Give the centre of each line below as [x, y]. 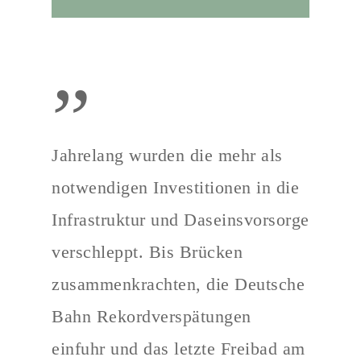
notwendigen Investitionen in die [176, 187]
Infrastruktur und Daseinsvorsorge [180, 220]
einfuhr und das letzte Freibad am [178, 349]
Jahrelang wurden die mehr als [167, 155]
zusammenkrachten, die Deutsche [178, 284]
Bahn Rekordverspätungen [151, 316]
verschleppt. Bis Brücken [147, 252]
